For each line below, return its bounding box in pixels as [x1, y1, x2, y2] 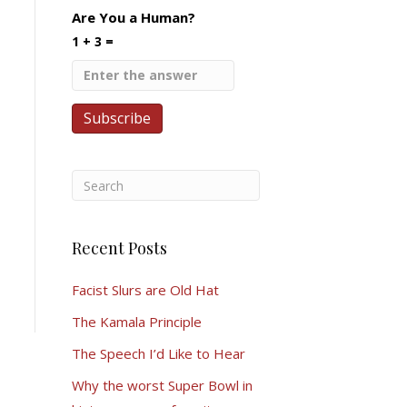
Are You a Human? [71, 8, 195, 26]
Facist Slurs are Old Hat [71, 281, 219, 299]
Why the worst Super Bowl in [71, 376, 253, 394]
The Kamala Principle [71, 313, 202, 331]
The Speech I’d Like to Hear [71, 344, 245, 362]
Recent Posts [71, 237, 167, 259]
